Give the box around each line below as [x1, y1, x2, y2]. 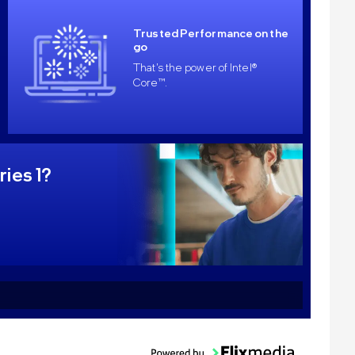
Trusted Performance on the [133, 25, 288, 40]
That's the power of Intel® [133, 59, 257, 74]
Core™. [133, 74, 167, 89]
